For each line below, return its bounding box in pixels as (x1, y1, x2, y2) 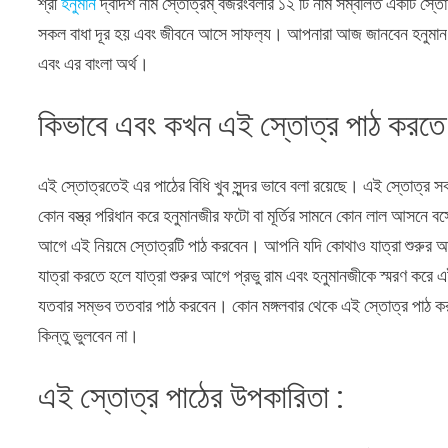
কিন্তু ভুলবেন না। (38, 323, 140, 347)
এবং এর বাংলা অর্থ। (38, 52, 150, 76)
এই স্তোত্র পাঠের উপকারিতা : (38, 377, 345, 416)
